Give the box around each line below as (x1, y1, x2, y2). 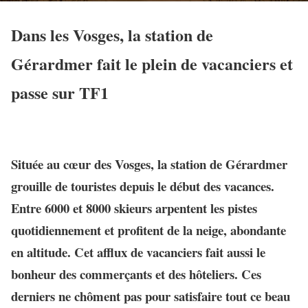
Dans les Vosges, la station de (11, 22, 213, 47)
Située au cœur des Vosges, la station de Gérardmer (11, 154, 287, 173)
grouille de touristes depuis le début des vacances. (11, 176, 274, 195)
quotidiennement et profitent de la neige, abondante (11, 220, 286, 239)
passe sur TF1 (11, 80, 109, 104)
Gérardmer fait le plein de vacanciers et (11, 51, 293, 76)
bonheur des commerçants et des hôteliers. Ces (11, 264, 261, 283)
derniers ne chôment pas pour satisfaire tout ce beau (11, 286, 290, 305)
